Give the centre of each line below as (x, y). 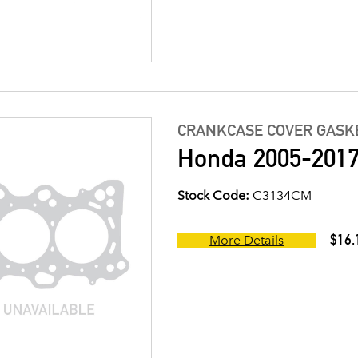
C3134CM (280, 196)
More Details (247, 241)
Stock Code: (213, 196)
